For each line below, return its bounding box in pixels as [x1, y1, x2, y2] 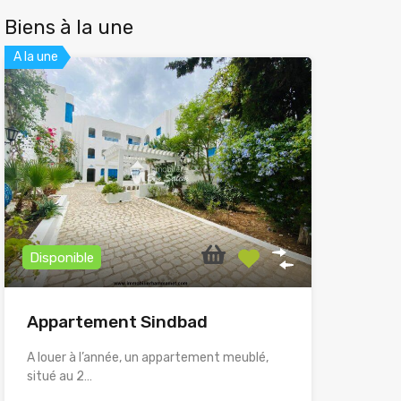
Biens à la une [4, 15, 133, 39]
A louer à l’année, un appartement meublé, [26, 350, 269, 366]
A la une [13, 49, 58, 64]
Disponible [29, 250, 94, 267]
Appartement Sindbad [26, 311, 208, 333]
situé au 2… [26, 369, 92, 385]
